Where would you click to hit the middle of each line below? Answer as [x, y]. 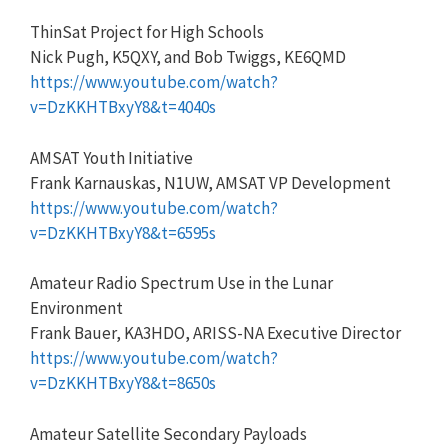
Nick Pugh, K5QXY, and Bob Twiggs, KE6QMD [188, 57]
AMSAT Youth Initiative [111, 157]
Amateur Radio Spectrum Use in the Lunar [181, 283]
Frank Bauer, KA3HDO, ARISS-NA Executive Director [215, 333]
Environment [76, 308]
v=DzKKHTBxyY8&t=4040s [123, 107]
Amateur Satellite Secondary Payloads [168, 433]
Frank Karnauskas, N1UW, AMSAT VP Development [210, 182]
